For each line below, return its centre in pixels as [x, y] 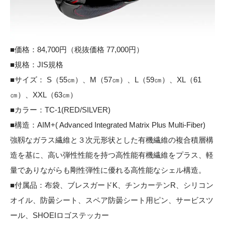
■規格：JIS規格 [37, 64]
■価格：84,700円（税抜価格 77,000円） [77, 49]
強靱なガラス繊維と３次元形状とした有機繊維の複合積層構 [112, 140]
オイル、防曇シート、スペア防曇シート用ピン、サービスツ [112, 200]
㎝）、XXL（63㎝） [44, 94]
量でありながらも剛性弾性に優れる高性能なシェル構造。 [108, 170]
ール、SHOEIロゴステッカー [60, 215]
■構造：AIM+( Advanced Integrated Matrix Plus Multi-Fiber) [108, 125]
